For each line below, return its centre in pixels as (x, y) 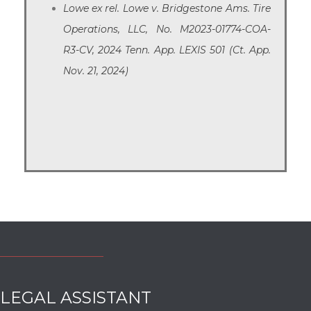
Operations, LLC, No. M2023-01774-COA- (167, 29)
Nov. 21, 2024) (95, 70)
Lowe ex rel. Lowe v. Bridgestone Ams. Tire (167, 8)
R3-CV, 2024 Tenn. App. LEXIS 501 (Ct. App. (167, 50)
